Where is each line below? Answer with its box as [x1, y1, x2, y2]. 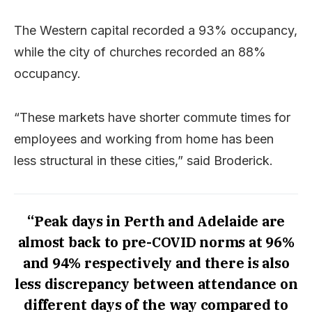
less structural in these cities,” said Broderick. [14, 153, 273, 168]
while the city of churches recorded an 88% [14, 44, 266, 59]
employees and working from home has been [14, 131, 274, 146]
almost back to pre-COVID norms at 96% [17, 232, 295, 251]
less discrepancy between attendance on [14, 274, 298, 293]
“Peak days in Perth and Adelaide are [27, 211, 285, 231]
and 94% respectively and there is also [22, 253, 290, 272]
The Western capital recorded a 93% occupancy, [14, 22, 297, 38]
